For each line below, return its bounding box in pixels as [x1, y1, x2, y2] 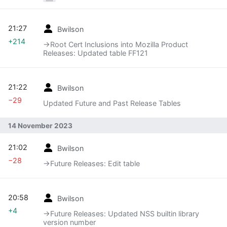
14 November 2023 [8, 122, 72, 130]
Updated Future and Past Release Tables [43, 99, 181, 108]
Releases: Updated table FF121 [43, 49, 148, 58]
